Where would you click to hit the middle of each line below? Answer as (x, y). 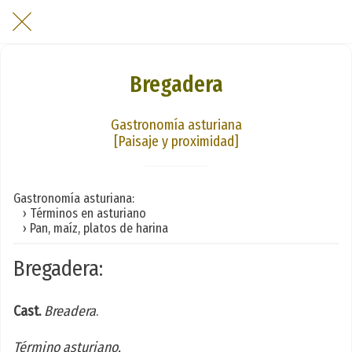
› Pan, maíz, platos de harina (91, 228)
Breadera (70, 312)
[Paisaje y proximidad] (176, 141)
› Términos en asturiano (80, 213)
